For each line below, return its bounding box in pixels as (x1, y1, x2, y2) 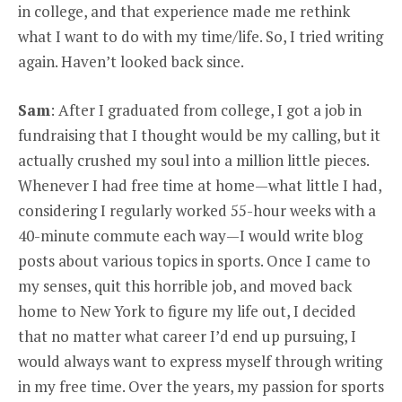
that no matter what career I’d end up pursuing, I (18, 326, 356, 347)
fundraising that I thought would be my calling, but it (18, 125, 380, 146)
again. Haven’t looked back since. (18, 51, 244, 73)
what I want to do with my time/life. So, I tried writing (18, 26, 383, 48)
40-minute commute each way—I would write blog (18, 225, 363, 247)
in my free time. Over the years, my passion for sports (18, 376, 384, 398)
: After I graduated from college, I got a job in (50, 100, 362, 121)
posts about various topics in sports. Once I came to (18, 250, 371, 272)
